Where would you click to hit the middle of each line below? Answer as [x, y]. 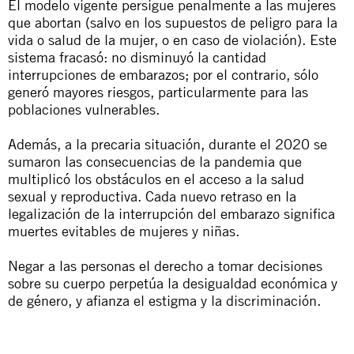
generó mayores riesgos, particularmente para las [158, 92]
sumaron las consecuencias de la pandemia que [155, 161]
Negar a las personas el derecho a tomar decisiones [165, 265]
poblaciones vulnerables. [84, 109]
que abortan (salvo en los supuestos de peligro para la [173, 22]
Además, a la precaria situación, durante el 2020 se [168, 144]
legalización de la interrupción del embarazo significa [171, 213]
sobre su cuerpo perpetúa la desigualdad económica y [173, 283]
